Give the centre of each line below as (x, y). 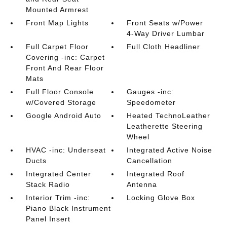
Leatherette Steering (165, 126)
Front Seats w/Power (165, 23)
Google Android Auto (63, 116)
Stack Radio (48, 184)
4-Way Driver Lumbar (166, 33)
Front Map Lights (57, 23)
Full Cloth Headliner (164, 47)
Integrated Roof (156, 174)
